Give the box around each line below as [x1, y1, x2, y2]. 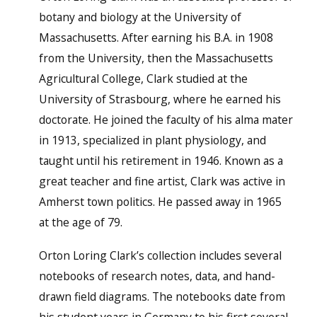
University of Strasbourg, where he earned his [38, 91, 281, 108]
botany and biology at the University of [38, 9, 241, 25]
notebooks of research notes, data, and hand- [38, 267, 275, 284]
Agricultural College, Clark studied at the [38, 71, 248, 87]
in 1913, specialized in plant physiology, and [38, 132, 266, 149]
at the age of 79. [38, 214, 122, 231]
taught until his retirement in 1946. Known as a [38, 153, 283, 169]
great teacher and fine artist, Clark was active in [38, 173, 285, 190]
